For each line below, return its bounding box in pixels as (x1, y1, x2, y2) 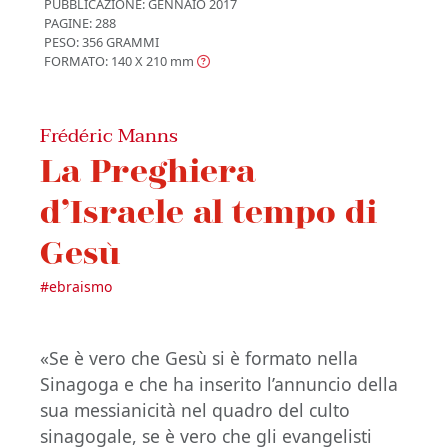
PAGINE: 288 (44, 14, 116, 33)
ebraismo (49, 277, 112, 297)
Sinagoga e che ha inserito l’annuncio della (40, 372, 398, 397)
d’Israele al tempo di (40, 191, 377, 231)
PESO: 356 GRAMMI (44, 33, 159, 52)
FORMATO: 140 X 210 (44, 52, 167, 71)
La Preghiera (40, 150, 256, 190)
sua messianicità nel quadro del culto (40, 398, 350, 423)
